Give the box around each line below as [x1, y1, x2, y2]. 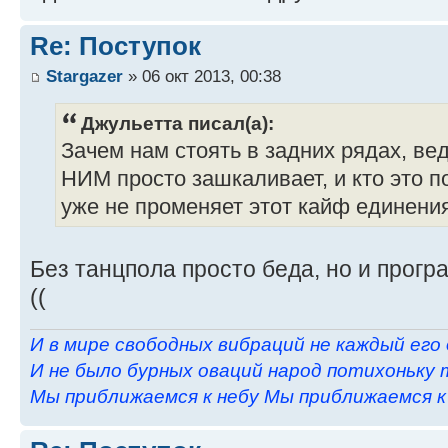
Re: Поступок [30, 31, 201, 62]
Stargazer [46, 65, 123, 86]
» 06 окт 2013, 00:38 [123, 65, 281, 86]
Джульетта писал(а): [81, 112, 274, 135]
